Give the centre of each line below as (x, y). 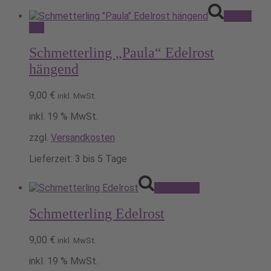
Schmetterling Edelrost (97, 214)
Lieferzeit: (52, 159)
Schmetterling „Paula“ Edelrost (122, 53)
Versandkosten (83, 138)
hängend (54, 69)
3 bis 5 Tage (101, 159)
